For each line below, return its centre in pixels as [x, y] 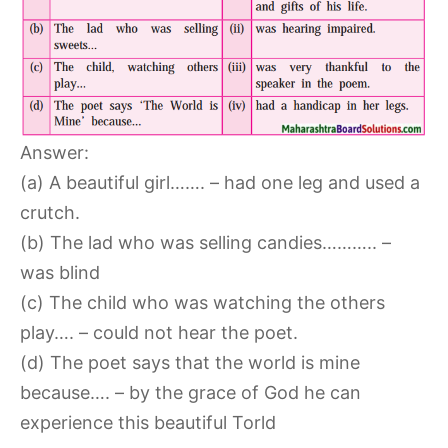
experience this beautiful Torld [148, 423]
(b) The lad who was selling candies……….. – [205, 243]
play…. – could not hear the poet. [159, 333]
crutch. [50, 213]
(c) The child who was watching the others [202, 303]
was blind [60, 273]
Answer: [54, 153]
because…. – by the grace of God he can [190, 393]
